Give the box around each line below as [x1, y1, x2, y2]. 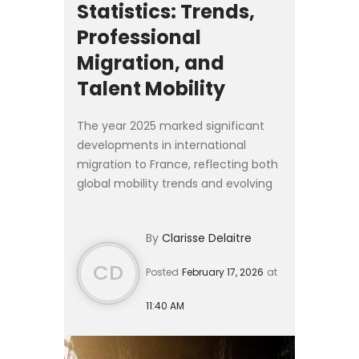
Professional [77, 23, 201, 50]
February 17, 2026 [182, 264, 264, 279]
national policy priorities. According [77, 194, 272, 211]
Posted [146, 264, 179, 279]
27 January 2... [77, 232, 155, 249]
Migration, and [77, 49, 224, 76]
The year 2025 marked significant [77, 117, 264, 134]
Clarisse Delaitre [162, 229, 252, 246]
